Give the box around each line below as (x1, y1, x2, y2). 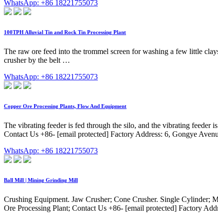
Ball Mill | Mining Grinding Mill (4, 177, 78, 183)
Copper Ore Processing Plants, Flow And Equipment (4, 103, 127, 109)
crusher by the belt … (4, 55, 70, 64)
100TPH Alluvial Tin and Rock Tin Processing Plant (4, 29, 126, 35)
